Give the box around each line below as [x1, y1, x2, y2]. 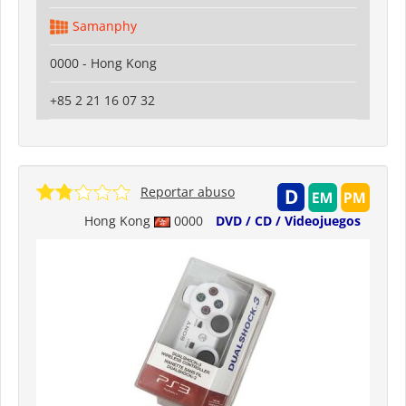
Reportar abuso [140, 182, 235, 200]
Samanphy [72, 16, 137, 34]
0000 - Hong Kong [50, 53, 157, 72]
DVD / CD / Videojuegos [216, 211, 361, 229]
